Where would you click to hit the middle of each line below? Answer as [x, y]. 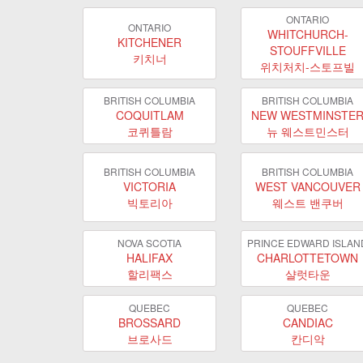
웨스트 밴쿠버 [307, 202]
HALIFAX [149, 257]
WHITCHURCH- [307, 34]
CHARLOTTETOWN [307, 257]
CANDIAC [307, 322]
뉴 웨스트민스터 [307, 131]
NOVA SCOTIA [149, 242]
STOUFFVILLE [307, 50]
